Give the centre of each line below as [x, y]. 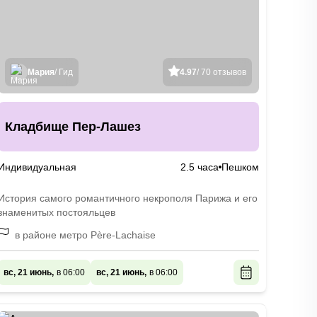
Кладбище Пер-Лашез [73, 127]
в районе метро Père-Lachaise [85, 235]
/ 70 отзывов [221, 72]
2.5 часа [199, 167]
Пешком [240, 167]
